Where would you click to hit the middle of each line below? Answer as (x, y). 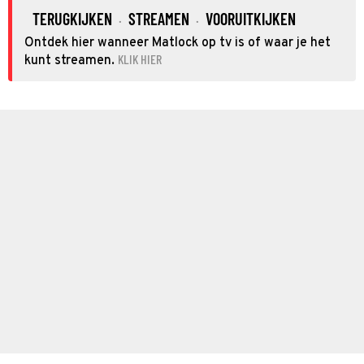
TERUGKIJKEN (72, 19)
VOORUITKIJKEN (251, 19)
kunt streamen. (69, 61)
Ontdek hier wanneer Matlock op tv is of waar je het (178, 43)
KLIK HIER (140, 59)
